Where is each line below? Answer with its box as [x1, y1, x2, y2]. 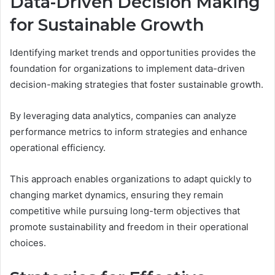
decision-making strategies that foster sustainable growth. [10, 78, 263, 90]
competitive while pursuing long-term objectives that [10, 204, 240, 217]
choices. [10, 236, 46, 249]
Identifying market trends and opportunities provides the [10, 46, 256, 58]
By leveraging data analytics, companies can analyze [10, 109, 236, 122]
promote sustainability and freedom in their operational [10, 220, 249, 233]
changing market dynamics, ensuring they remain [10, 188, 223, 201]
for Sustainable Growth [10, 15, 204, 36]
